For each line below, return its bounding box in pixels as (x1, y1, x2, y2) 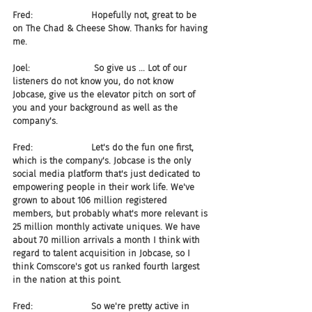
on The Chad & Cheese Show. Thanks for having (13, 23, 210, 33)
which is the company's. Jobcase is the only (13, 155, 194, 166)
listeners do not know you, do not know (13, 76, 176, 86)
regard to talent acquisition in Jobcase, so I (13, 248, 193, 258)
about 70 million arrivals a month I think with (13, 235, 203, 245)
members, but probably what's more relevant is (13, 208, 210, 219)
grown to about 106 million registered (13, 195, 170, 205)
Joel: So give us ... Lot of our (13, 63, 189, 73)
